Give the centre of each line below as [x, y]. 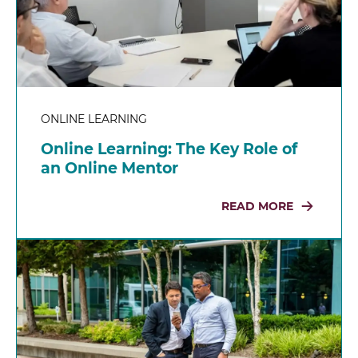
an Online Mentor [109, 168]
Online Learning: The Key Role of [169, 149]
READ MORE [257, 206]
